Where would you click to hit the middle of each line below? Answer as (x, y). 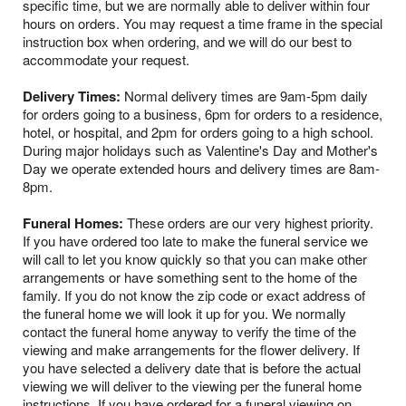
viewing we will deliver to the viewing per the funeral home (192, 386)
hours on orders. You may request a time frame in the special (203, 24)
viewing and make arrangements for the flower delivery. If (191, 350)
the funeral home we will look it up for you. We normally (184, 314)
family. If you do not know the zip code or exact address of (194, 295)
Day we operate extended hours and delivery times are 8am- (201, 169)
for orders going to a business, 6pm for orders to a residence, (203, 114)
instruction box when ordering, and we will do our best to (187, 42)
